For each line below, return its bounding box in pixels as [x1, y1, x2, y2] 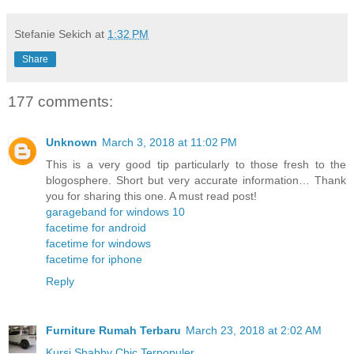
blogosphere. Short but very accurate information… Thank [46, 174, 346, 187]
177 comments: [8, 92, 113, 110]
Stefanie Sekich [14, 27, 92, 40]
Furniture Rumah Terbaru [46, 324, 181, 337]
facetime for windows [46, 237, 151, 250]
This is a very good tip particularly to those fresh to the [46, 158, 346, 171]
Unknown [46, 136, 97, 149]
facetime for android [46, 221, 146, 235]
